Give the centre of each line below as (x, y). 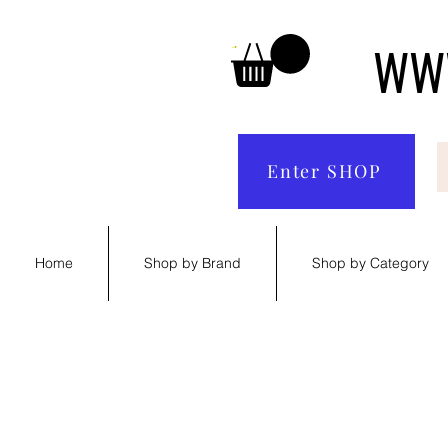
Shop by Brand (192, 262)
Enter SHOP (324, 171)
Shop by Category (370, 262)
